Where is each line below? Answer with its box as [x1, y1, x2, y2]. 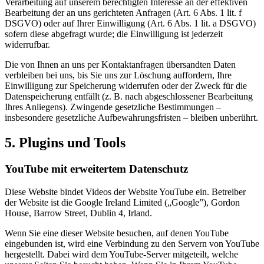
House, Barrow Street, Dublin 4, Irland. [5, 207, 152, 218]
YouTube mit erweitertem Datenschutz [5, 163, 188, 176]
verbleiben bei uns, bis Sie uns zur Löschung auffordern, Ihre [5, 70, 232, 81]
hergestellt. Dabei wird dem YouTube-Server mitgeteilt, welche [5, 249, 238, 259]
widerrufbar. [5, 39, 50, 50]
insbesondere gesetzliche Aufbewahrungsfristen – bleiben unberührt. [5, 113, 258, 123]
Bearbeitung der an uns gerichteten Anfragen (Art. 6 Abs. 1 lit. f [5, 8, 242, 18]
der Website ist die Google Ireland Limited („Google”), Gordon [5, 197, 240, 207]
